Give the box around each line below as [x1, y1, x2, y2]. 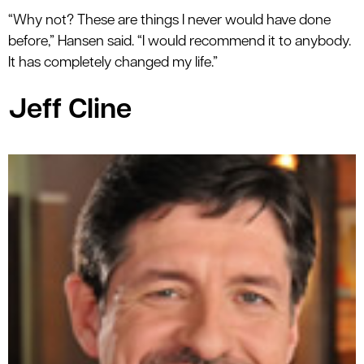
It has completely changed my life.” [8, 55, 218, 70]
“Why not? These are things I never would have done [8, 13, 331, 28]
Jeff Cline [8, 96, 132, 125]
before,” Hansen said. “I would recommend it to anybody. [8, 34, 351, 49]
